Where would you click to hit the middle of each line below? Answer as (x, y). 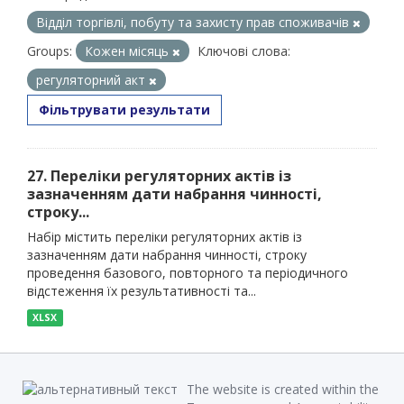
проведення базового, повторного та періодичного (188, 273)
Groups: (50, 51)
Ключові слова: (244, 51)
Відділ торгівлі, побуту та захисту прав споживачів (194, 22)
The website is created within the (283, 389)
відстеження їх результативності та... (142, 291)
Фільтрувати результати (124, 110)
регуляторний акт (92, 80)
